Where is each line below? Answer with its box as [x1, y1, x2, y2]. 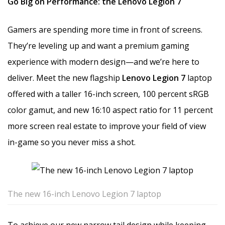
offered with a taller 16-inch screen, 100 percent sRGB [8, 88, 209, 99]
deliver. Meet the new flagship [8, 72, 122, 83]
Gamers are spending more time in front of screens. [8, 24, 202, 35]
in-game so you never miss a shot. [8, 136, 136, 148]
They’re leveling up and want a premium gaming [8, 40, 189, 51]
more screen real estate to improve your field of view [8, 120, 206, 132]
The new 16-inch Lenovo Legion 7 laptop [8, 188, 161, 199]
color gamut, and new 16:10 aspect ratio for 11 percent [8, 104, 213, 116]
